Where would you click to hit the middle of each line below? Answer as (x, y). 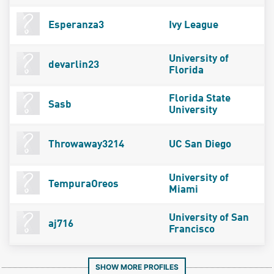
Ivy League (193, 25)
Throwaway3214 (85, 144)
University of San (209, 218)
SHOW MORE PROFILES (137, 267)
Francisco (191, 229)
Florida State (199, 98)
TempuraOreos (82, 184)
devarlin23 (72, 65)
